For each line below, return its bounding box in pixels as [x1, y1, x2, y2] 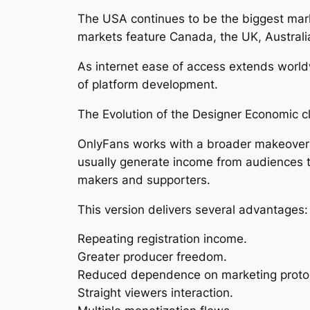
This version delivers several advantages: [77, 202, 308, 217]
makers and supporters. [77, 172, 210, 187]
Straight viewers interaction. [77, 286, 233, 300]
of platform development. [77, 77, 218, 92]
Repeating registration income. [77, 232, 247, 246]
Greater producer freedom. [77, 250, 227, 264]
